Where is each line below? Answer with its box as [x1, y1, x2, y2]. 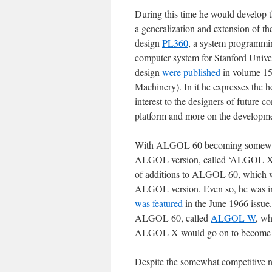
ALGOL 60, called [135, 211, 211, 224]
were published [162, 66, 220, 78]
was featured [135, 197, 183, 209]
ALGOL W [211, 211, 256, 224]
